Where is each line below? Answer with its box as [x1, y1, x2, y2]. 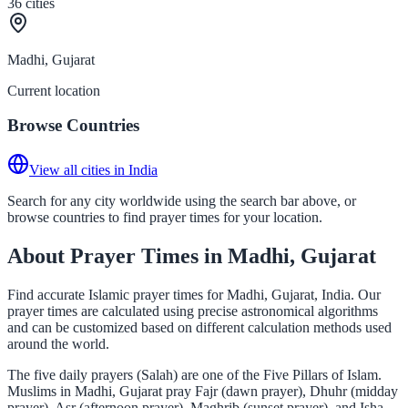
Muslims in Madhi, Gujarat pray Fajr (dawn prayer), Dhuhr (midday [7, 382, 398, 399]
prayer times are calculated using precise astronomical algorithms [7, 302, 378, 319]
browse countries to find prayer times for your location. [7, 209, 322, 225]
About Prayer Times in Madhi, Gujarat [7, 243, 376, 268]
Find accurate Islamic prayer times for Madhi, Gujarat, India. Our [7, 286, 381, 302]
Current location [7, 82, 100, 98]
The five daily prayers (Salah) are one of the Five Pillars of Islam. [7, 366, 382, 382]
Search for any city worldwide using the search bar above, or [7, 192, 356, 209]
